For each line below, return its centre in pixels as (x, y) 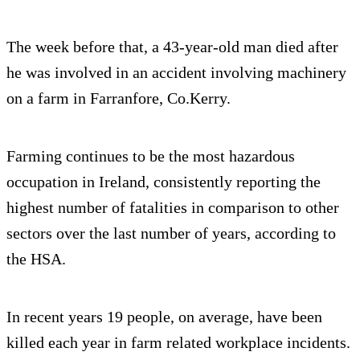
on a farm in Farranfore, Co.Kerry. (119, 98)
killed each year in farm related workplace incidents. (178, 343)
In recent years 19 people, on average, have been (164, 317)
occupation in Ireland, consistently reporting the (164, 182)
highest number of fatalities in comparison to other (173, 208)
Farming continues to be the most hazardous (151, 156)
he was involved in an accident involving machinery (176, 73)
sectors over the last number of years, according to (171, 233)
